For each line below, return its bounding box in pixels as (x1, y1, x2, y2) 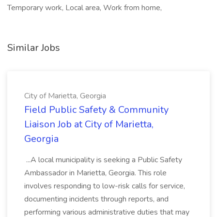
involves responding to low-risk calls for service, (24, 181, 185, 191)
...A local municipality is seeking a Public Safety (24, 155, 182, 165)
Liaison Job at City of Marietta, (24, 118, 154, 131)
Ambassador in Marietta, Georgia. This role (24, 168, 167, 178)
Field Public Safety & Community (24, 103, 169, 116)
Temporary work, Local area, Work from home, (7, 2, 162, 13)
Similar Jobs (7, 41, 60, 54)
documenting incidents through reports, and (24, 194, 169, 204)
